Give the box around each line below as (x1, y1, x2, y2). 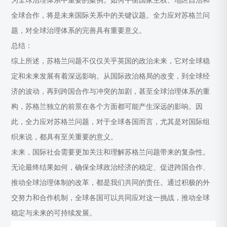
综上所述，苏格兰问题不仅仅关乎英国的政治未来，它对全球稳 (11, 57, 210, 65)
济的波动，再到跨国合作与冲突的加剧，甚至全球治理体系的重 (11, 88, 210, 95)
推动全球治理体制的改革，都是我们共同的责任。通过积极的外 (11, 179, 210, 186)
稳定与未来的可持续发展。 (11, 209, 97, 217)
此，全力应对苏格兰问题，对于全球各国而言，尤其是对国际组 (11, 118, 210, 126)
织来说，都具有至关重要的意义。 (11, 133, 118, 141)
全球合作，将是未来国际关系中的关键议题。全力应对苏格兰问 (11, 12, 210, 19)
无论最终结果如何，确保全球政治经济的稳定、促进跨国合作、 (11, 164, 210, 171)
